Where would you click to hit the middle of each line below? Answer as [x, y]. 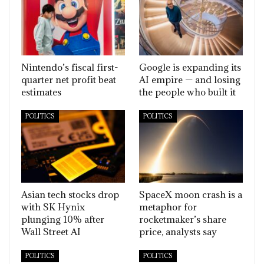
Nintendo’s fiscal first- [70, 67]
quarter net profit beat [69, 80]
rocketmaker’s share [183, 220]
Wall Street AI [51, 232]
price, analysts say [178, 232]
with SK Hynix [53, 207]
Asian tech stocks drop [70, 195]
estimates [41, 92]
